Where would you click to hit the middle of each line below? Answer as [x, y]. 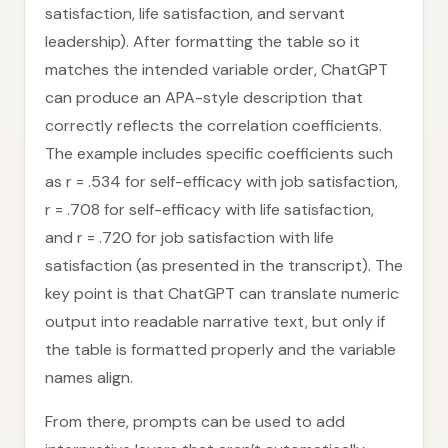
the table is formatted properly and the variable [220, 349]
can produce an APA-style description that [204, 97]
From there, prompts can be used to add [195, 421]
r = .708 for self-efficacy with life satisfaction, [209, 209]
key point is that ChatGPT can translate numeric [222, 293]
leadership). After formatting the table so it [202, 41]
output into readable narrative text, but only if [215, 321]
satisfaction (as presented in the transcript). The [224, 265]
